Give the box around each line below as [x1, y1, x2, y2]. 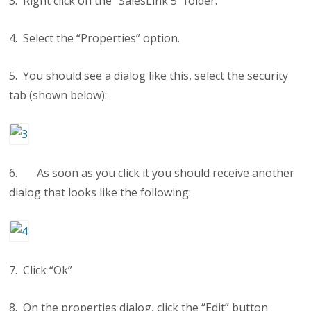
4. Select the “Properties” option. [9, 31, 180, 46]
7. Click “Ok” [9, 262, 73, 278]
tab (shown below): [9, 87, 108, 103]
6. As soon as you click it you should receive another [9, 165, 295, 180]
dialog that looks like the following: [9, 185, 192, 200]
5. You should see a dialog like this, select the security [9, 68, 289, 83]
